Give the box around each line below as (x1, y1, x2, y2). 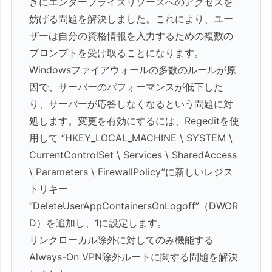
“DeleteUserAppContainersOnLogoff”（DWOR (29, 200, 239, 212)
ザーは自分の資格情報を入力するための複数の (29, 30, 234, 42)
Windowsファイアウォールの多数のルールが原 (29, 64, 237, 76)
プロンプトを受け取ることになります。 (29, 47, 205, 59)
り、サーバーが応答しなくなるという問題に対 (29, 98, 234, 110)
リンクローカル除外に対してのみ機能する (29, 234, 214, 246)
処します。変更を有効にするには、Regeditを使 (29, 115, 240, 127)
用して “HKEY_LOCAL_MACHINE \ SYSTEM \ (29, 132, 233, 144)
